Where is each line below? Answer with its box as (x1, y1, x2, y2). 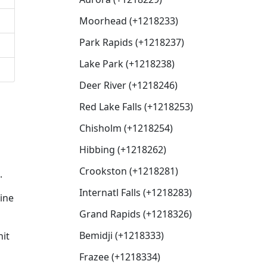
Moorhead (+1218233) (79, 14, 178, 27)
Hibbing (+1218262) (79, 143, 166, 156)
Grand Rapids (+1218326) (79, 207, 192, 221)
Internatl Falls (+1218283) (79, 186, 192, 199)
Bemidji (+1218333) (79, 229, 164, 242)
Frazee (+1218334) (79, 250, 160, 263)
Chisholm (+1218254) (79, 122, 173, 135)
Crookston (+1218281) (79, 164, 178, 178)
